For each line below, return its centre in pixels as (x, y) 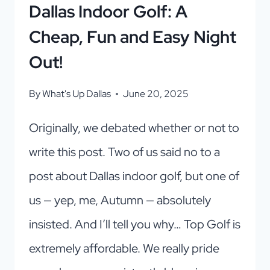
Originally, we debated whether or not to (134, 127)
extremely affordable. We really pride (124, 248)
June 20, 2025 (156, 93)
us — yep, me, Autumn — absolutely (120, 200)
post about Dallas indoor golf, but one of (134, 176)
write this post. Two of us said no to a (124, 152)
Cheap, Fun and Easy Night (133, 36)
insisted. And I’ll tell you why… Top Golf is (135, 224)
